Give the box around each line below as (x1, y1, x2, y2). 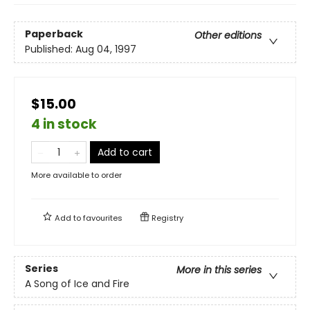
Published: (25, 42, 75, 57)
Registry (149, 212, 183, 224)
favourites (83, 212, 122, 224)
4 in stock (31, 114, 97, 134)
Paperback (25, 27, 83, 42)
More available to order (31, 169, 122, 181)
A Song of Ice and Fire (25, 277, 129, 291)
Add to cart (98, 145, 152, 159)
